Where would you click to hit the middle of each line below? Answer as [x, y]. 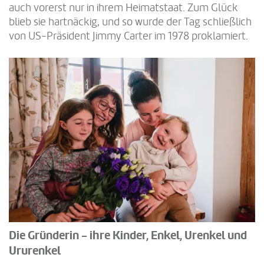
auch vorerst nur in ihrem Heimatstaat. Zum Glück [123, 8]
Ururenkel [35, 251]
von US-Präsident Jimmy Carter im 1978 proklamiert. [128, 36]
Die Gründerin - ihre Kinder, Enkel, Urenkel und [128, 236]
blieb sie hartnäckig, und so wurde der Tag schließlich [130, 22]
